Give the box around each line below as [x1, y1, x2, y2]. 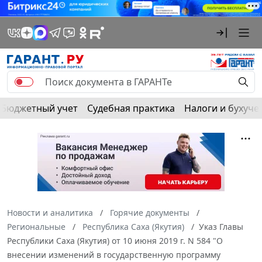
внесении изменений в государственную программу [7, 249, 220, 260]
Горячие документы [110, 206, 189, 218]
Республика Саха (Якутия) [82, 220, 184, 232]
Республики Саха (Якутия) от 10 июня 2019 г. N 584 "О [7, 235, 223, 246]
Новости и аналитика [7, 206, 93, 218]
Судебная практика [87, 101, 175, 115]
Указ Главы [199, 220, 243, 232]
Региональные [7, 220, 65, 232]
